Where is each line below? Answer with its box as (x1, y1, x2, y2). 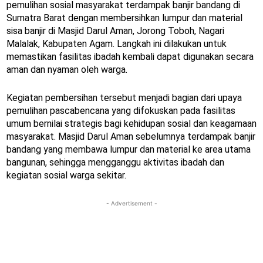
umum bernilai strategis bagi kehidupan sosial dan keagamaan (6, 118, 257, 130)
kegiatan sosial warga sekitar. (6, 170, 126, 181)
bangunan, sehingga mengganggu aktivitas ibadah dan (6, 157, 224, 168)
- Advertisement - (106, 200, 157, 207)
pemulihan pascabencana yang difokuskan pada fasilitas (6, 105, 235, 117)
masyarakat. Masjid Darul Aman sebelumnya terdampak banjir (6, 131, 255, 143)
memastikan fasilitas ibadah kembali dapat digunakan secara (6, 51, 254, 63)
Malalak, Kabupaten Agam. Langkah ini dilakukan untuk (6, 38, 227, 50)
